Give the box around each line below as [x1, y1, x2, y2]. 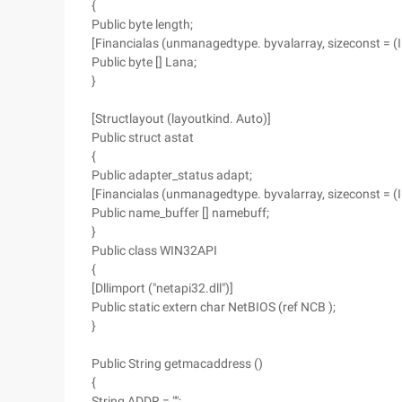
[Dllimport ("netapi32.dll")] [92, 281, 233, 295]
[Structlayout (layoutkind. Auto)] [92, 111, 271, 126]
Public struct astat [92, 130, 194, 144]
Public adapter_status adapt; [92, 168, 252, 182]
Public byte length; [92, 17, 193, 31]
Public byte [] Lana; [92, 55, 197, 69]
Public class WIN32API [92, 243, 217, 258]
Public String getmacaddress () [92, 356, 263, 371]
